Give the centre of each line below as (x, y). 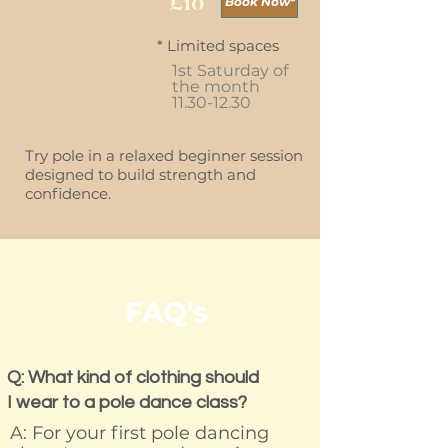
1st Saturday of (230, 71)
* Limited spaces (218, 46)
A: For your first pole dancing (139, 433)
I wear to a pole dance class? (127, 403)
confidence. (68, 194)
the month (216, 87)
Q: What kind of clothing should (133, 378)
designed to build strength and (140, 175)
